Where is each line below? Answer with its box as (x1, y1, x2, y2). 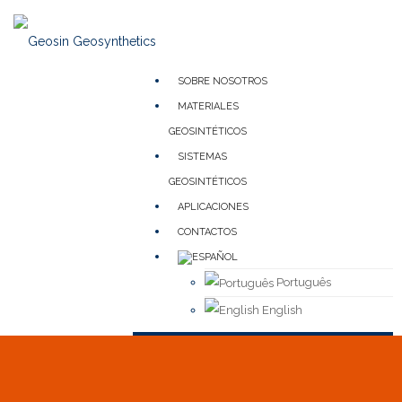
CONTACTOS (178, 226, 237, 238)
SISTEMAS (178, 151, 227, 162)
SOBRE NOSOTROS (178, 75, 267, 87)
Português (274, 275, 331, 289)
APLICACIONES (178, 201, 249, 213)
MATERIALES (178, 100, 239, 112)
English (259, 302, 302, 317)
